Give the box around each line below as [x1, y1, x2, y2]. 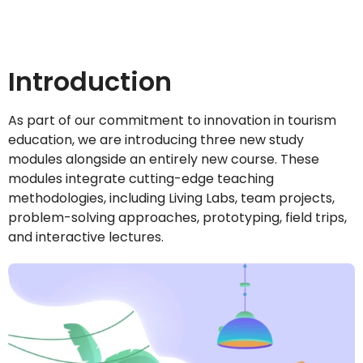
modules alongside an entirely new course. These [8, 150, 319, 169]
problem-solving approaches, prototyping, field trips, [8, 208, 347, 228]
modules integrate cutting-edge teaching [8, 169, 274, 189]
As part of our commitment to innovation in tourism [8, 111, 336, 130]
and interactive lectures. [8, 228, 164, 247]
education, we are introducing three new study [8, 130, 304, 150]
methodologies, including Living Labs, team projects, [8, 189, 335, 208]
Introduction [8, 63, 172, 100]
